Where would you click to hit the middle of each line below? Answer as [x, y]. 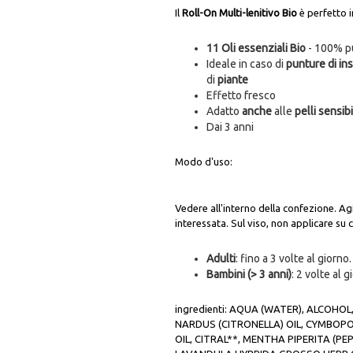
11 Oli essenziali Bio [256, 48]
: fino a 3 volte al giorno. [294, 259]
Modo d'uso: [205, 162]
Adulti [221, 259]
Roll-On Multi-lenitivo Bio [240, 13]
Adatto [224, 111]
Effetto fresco [241, 96]
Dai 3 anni [230, 127]
